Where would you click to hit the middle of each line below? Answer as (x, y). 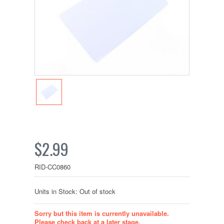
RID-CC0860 (52, 167)
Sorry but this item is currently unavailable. (102, 213)
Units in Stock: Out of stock (75, 191)
